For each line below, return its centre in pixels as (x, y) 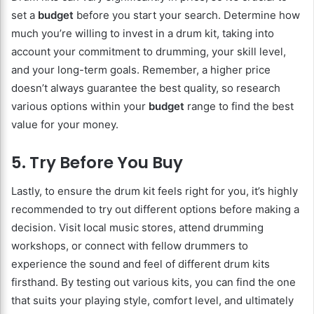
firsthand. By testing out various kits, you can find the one (153, 282)
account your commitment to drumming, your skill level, (149, 52)
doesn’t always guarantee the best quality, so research (146, 88)
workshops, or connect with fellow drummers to (130, 245)
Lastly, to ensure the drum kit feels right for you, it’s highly (155, 191)
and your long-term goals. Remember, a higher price (141, 70)
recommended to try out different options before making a (155, 209)
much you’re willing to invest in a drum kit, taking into (143, 34)
